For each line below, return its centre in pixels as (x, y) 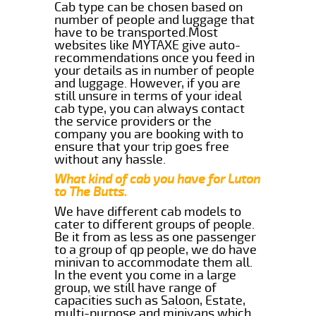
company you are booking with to (149, 134)
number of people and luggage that (155, 19)
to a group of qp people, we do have (156, 249)
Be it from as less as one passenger (156, 237)
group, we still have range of (136, 287)
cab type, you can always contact (150, 108)
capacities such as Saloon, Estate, (150, 300)
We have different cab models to (148, 211)
